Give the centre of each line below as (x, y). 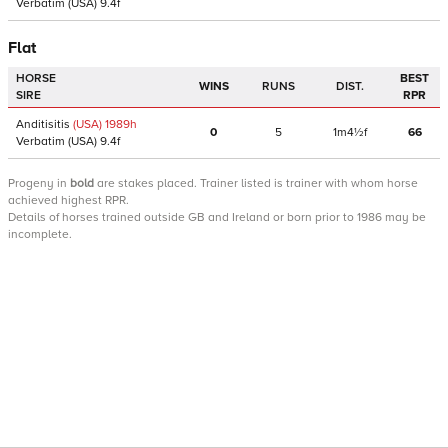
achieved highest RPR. (68, 200)
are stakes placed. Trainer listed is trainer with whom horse (256, 183)
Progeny (31, 183)
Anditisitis (43, 124)
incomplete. (40, 234)
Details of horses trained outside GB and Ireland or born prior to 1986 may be (217, 217)
